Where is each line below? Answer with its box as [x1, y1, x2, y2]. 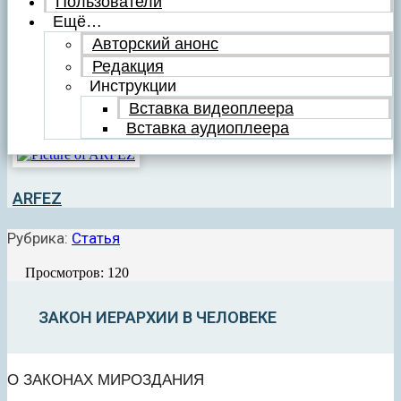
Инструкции [90, 77, 176, 96]
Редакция [92, 57, 164, 76]
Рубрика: [7, 229, 72, 248]
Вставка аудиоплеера [126, 119, 289, 138]
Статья [72, 229, 120, 248]
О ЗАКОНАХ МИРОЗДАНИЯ [7, 371, 204, 388]
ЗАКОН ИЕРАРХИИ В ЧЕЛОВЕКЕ [38, 308, 277, 327]
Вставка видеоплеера [129, 99, 294, 118]
